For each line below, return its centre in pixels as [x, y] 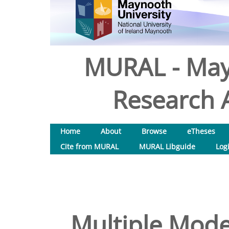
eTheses [201, 131]
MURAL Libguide [167, 146]
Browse [154, 131]
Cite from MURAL [89, 146]
